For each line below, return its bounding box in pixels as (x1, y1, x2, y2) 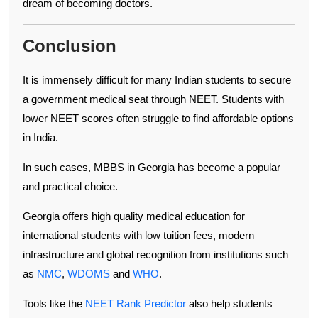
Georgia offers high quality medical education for (23, 209, 245, 222)
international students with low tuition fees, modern (23, 229, 254, 241)
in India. (23, 131, 58, 143)
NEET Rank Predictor (85, 297, 186, 309)
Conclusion (23, 35, 116, 55)
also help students (186, 297, 273, 309)
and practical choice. (23, 180, 118, 192)
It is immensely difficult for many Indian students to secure (23, 73, 291, 86)
